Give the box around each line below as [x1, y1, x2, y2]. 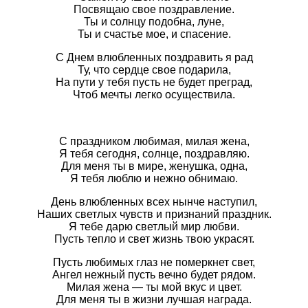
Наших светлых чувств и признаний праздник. [36, 208, 272, 221]
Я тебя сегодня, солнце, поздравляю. [58, 148, 250, 160]
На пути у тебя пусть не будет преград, [56, 76, 252, 89]
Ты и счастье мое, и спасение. [77, 28, 231, 41]
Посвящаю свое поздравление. [74, 3, 234, 16]
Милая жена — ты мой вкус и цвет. [66, 281, 242, 294]
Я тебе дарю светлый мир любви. [69, 221, 239, 233]
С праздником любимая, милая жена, [58, 135, 250, 148]
